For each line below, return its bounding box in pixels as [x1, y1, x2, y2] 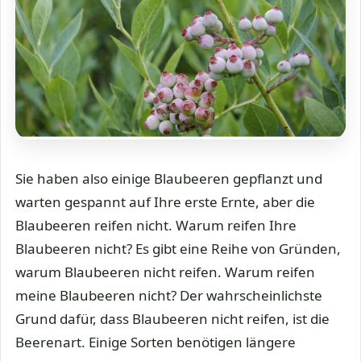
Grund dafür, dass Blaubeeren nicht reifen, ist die [15, 309, 330, 328]
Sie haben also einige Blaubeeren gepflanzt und [15, 168, 322, 188]
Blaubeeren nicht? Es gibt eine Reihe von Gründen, [15, 239, 341, 258]
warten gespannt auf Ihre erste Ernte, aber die [15, 192, 315, 211]
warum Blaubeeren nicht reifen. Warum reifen [15, 262, 315, 281]
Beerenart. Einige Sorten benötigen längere [15, 332, 296, 351]
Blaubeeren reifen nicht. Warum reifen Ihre [15, 215, 297, 234]
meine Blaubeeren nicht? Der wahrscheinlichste [15, 285, 322, 305]
